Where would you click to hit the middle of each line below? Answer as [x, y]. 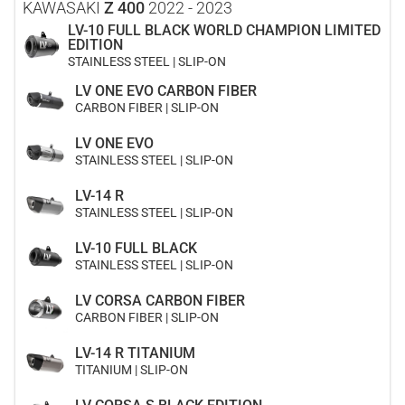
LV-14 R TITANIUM [135, 353]
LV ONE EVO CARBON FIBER [166, 91]
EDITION [96, 45]
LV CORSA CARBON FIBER [160, 301]
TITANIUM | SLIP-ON [132, 370]
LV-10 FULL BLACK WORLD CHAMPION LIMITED [225, 31]
